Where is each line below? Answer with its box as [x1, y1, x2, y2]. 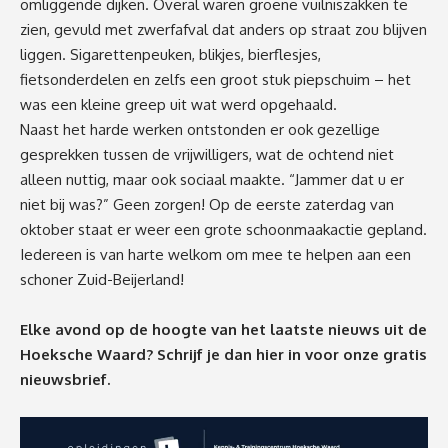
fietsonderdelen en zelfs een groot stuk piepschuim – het [20, 69, 411, 89]
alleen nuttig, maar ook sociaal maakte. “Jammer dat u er [20, 169, 404, 189]
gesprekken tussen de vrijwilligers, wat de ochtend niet [20, 144, 394, 164]
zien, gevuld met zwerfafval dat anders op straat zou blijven [20, 19, 427, 39]
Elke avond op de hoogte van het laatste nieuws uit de [20, 319, 427, 339]
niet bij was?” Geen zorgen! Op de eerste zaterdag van [20, 194, 394, 214]
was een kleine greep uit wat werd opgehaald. [20, 94, 337, 114]
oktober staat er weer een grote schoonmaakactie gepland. [20, 219, 427, 239]
